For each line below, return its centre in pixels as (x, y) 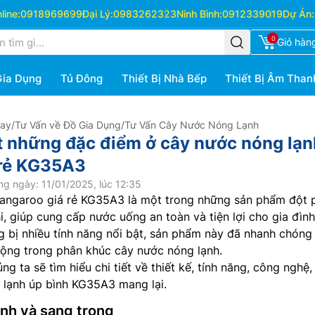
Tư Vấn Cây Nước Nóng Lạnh (192, 125)
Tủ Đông (81, 78)
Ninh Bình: (199, 14)
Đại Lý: (97, 14)
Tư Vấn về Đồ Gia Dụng (68, 125)
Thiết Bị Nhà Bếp (164, 78)
